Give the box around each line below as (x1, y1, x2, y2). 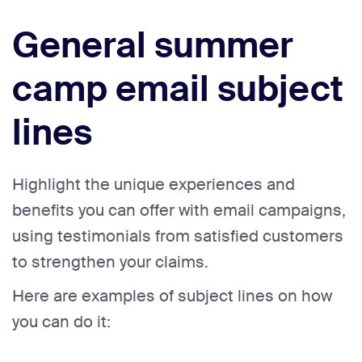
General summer (12, 23, 293, 69)
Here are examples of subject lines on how (12, 285, 332, 307)
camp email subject (12, 66, 343, 113)
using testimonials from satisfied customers (12, 225, 343, 247)
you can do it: (12, 311, 111, 333)
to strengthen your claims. (12, 251, 208, 273)
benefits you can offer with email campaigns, (12, 200, 346, 221)
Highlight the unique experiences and (12, 174, 295, 196)
